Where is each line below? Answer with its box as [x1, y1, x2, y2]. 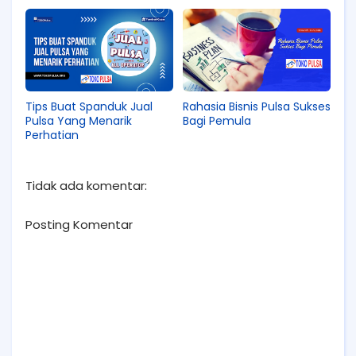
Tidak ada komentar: [25, 177, 147, 195]
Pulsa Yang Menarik [25, 113, 132, 130]
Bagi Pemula [183, 113, 251, 130]
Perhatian [25, 127, 79, 144]
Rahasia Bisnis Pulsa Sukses [183, 99, 331, 115]
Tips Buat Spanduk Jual [25, 99, 153, 115]
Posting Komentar [25, 216, 133, 234]
